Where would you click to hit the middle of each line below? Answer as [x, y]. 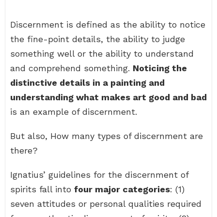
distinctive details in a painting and [87, 83]
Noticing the [160, 68]
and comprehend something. [71, 68]
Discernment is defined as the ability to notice [108, 24]
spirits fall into [42, 189]
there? [24, 150]
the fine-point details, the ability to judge [98, 39]
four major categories [122, 189]
